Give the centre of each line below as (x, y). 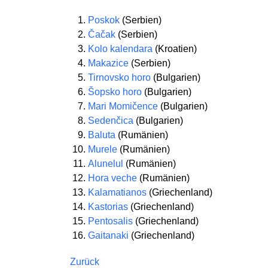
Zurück (85, 262)
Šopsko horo (115, 92)
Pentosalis (110, 221)
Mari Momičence (123, 106)
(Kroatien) (175, 49)
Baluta (102, 135)
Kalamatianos (117, 192)
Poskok (104, 20)
